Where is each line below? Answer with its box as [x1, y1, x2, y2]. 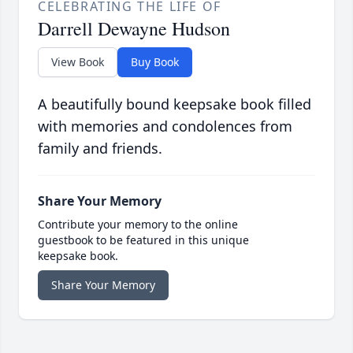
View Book [51, 54, 104, 70]
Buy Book [131, 54, 179, 70]
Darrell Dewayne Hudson [38, 16, 230, 42]
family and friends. [38, 139, 162, 158]
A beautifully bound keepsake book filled [38, 95, 311, 114]
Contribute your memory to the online [38, 217, 238, 232]
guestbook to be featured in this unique [38, 232, 249, 248]
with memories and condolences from [38, 117, 292, 136]
